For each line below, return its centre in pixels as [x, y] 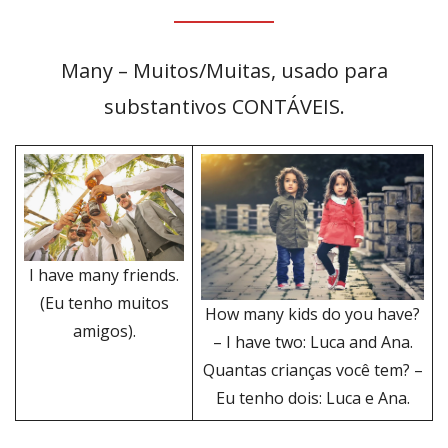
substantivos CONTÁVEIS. [224, 107]
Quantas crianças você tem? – [312, 370]
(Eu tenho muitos [104, 302]
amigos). [104, 330]
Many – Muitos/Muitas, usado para [224, 71]
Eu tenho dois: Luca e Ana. [312, 398]
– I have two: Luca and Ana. [312, 342]
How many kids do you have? [312, 314]
